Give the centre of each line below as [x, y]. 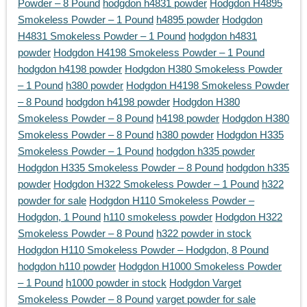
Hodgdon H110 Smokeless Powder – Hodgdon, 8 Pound [143, 250]
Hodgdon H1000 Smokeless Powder [200, 267]
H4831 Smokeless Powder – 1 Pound [102, 36]
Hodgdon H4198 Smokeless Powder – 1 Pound [159, 53]
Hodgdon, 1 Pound [59, 217]
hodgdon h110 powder [67, 267]
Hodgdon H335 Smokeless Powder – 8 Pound [121, 168]
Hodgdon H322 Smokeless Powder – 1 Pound [156, 184]
